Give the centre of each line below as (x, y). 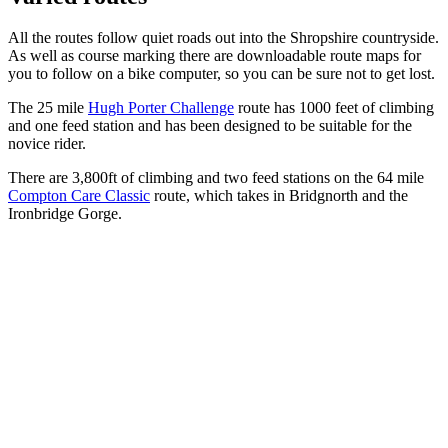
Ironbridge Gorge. (67, 214)
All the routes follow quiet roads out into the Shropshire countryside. (223, 38)
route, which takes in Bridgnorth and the (279, 196)
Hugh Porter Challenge (161, 108)
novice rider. (47, 144)
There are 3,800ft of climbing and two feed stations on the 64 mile (216, 178)
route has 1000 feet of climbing (334, 108)
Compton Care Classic (79, 196)
